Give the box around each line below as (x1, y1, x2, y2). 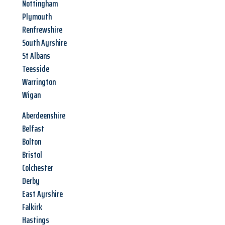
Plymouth (22, 10, 52, 24)
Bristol (22, 148, 42, 162)
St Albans (22, 49, 50, 63)
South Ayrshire (22, 36, 67, 50)
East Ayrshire (22, 187, 63, 201)
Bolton (22, 135, 41, 149)
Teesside (22, 62, 49, 76)
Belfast (22, 122, 44, 136)
